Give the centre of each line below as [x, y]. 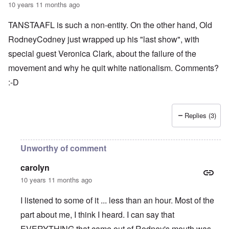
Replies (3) [200, 116]
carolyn [35, 168]
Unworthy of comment [63, 148]
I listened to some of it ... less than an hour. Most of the [117, 200]
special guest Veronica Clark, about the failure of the [102, 54]
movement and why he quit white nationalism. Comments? [113, 68]
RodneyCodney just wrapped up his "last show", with [104, 39]
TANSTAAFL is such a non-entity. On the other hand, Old [110, 25]
